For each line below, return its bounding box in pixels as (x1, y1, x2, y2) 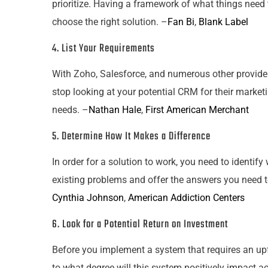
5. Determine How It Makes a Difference (52, 128, 211, 145)
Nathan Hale (89, 104, 141, 115)
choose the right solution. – (52, 16, 167, 28)
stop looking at (52, 86, 117, 98)
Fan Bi (167, 16, 194, 28)
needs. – (52, 104, 89, 115)
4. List (52, 40, 79, 57)
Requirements (97, 40, 155, 57)
